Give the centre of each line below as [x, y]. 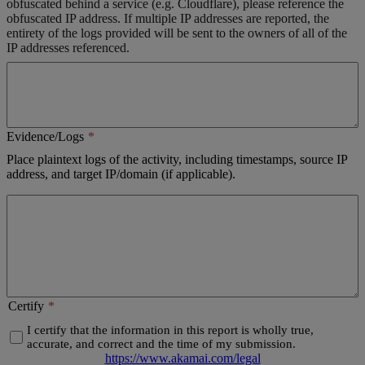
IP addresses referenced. [68, 47]
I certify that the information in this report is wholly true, [170, 330]
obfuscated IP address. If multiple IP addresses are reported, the [168, 18]
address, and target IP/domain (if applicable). [121, 174]
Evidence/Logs [45, 136]
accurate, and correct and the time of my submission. [161, 343]
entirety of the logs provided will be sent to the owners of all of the [177, 33]
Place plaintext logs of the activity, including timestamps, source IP [177, 159]
